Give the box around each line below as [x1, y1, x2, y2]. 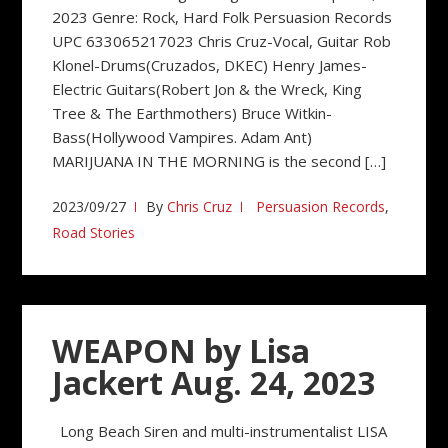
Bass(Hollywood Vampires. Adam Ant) [52, 127, 321, 147]
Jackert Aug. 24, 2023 [52, 361, 376, 404]
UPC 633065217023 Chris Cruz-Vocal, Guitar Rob [52, 31, 392, 51]
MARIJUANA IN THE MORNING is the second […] [52, 151, 387, 171]
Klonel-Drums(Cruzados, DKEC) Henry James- [52, 55, 368, 75]
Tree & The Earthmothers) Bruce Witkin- [52, 103, 333, 123]
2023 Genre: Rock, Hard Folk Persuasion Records [52, 7, 393, 27]
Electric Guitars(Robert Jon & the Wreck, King [52, 79, 363, 99]
